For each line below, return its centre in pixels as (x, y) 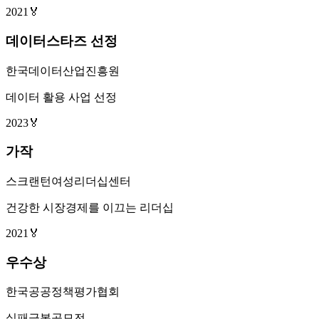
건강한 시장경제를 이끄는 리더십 (90, 208)
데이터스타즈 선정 (62, 41)
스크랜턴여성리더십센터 (68, 181)
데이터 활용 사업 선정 (61, 97)
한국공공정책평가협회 (63, 292)
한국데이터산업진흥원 (63, 70)
